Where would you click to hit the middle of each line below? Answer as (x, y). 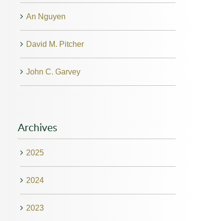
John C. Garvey (53, 72)
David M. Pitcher (55, 44)
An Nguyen (46, 16)
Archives (37, 127)
